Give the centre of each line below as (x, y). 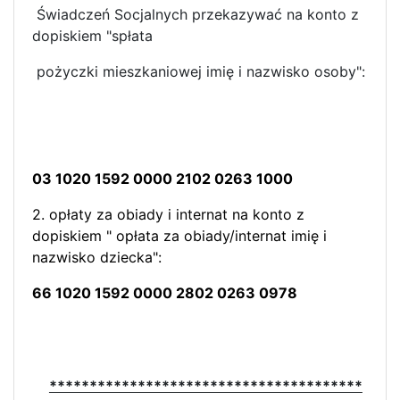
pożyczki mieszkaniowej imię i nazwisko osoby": (199, 71)
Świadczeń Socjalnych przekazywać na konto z (196, 14)
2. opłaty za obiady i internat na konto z (168, 214)
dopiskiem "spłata (92, 35)
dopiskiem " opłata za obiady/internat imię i (179, 235)
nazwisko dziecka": (97, 257)
